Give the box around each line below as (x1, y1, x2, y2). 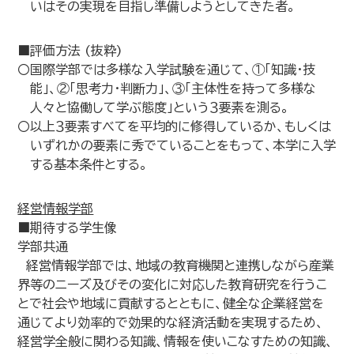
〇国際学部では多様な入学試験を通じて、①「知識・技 (17, 63, 316, 76)
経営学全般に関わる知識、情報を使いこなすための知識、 (17, 335, 334, 348)
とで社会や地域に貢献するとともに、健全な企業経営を (17, 297, 325, 310)
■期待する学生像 (17, 221, 118, 234)
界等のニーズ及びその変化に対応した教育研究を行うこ (17, 278, 328, 291)
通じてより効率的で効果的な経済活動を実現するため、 (17, 316, 325, 329)
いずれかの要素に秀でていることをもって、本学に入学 (30, 139, 337, 152)
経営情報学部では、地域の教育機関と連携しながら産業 (17, 259, 335, 272)
